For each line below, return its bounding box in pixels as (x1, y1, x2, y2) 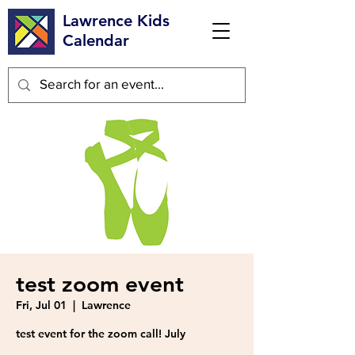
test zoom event (16, 270, 184, 297)
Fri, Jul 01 (16, 298, 67, 312)
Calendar (63, 31, 129, 50)
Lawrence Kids (63, 11, 170, 30)
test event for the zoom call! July (16, 326, 185, 341)
